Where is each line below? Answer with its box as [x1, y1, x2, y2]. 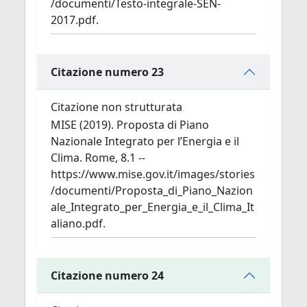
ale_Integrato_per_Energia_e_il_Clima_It [51, 199, 254, 214]
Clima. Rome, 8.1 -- [51, 150, 145, 165]
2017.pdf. [51, 12, 99, 27]
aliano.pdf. [51, 216, 106, 231]
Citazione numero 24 [51, 267, 164, 283]
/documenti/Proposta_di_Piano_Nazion [51, 183, 253, 198]
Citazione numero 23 [51, 64, 164, 79]
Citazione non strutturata [51, 99, 182, 114]
